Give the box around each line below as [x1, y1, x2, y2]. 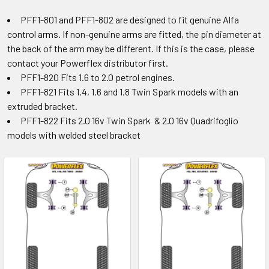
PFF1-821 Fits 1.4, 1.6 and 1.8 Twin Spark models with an [20, 86, 238, 97]
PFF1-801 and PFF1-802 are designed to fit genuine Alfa [20, 14, 239, 25]
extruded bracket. [7, 100, 77, 112]
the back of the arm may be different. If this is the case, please [7, 43, 255, 54]
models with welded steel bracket [7, 129, 141, 141]
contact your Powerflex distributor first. [7, 57, 168, 68]
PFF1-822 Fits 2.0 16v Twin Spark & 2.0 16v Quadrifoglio [20, 115, 238, 126]
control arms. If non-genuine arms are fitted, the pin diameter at [7, 28, 261, 40]
